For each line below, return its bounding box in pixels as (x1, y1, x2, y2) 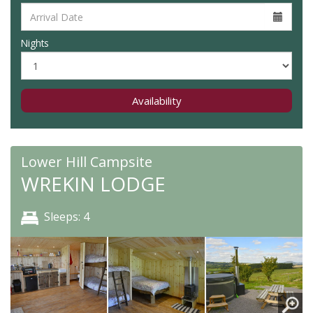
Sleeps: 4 (44, 209, 89, 224)
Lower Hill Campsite (21, 152, 152, 171)
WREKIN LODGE (21, 170, 166, 197)
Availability (131, 94, 182, 108)
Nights (21, 36, 49, 50)
